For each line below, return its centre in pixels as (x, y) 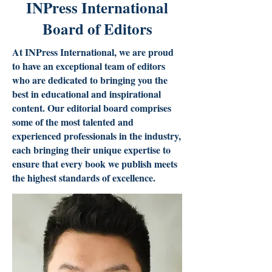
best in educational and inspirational (87, 94)
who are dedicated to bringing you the (90, 80)
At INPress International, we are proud (93, 52)
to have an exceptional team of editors (89, 66)
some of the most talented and (73, 122)
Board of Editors (97, 29)
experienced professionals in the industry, (97, 136)
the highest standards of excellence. (84, 178)
